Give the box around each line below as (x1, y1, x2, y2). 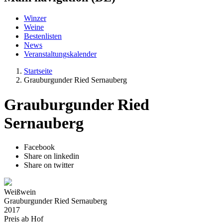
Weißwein (4, 188, 36, 197)
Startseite (24, 67, 52, 76)
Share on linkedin (24, 152, 79, 161)
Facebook (24, 143, 55, 152)
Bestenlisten (24, 32, 62, 41)
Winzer (24, 14, 46, 23)
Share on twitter (24, 161, 74, 170)
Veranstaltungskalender (24, 50, 97, 59)
